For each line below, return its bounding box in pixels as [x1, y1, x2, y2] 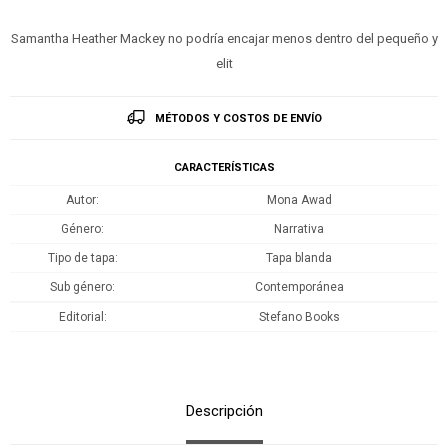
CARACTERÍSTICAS [173, 160, 275, 174]
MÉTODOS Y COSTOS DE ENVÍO [154, 111, 322, 125]
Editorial [58, 309, 104, 324]
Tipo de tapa [47, 250, 115, 265]
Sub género [50, 279, 112, 294]
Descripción [185, 401, 263, 420]
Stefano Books [258, 309, 340, 324]
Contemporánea [254, 279, 344, 294]
